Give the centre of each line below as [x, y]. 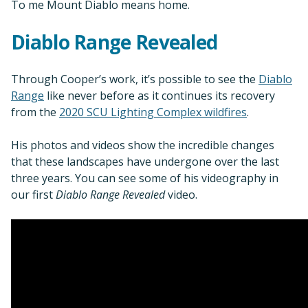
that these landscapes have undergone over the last [145, 161]
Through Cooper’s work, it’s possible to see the [135, 79]
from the [35, 112]
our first [33, 194]
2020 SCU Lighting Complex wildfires [153, 112]
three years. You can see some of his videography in [145, 178]
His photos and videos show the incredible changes [143, 145]
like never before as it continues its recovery [159, 95]
